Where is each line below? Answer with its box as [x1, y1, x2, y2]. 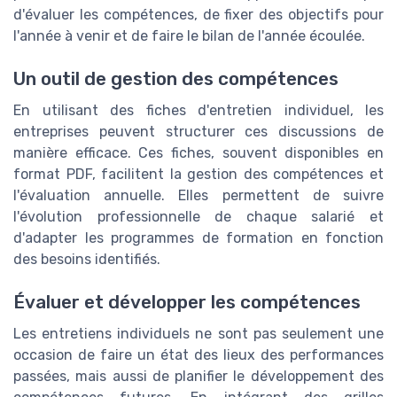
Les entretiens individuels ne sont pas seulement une [13, 325, 384, 343]
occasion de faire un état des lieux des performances [13, 346, 384, 364]
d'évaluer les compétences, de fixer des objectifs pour [13, 5, 384, 23]
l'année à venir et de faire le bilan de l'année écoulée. [13, 27, 365, 44]
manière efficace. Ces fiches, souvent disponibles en [13, 144, 384, 162]
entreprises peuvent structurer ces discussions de [13, 123, 384, 141]
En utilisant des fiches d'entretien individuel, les [13, 102, 384, 120]
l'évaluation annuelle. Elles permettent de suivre [13, 187, 384, 205]
